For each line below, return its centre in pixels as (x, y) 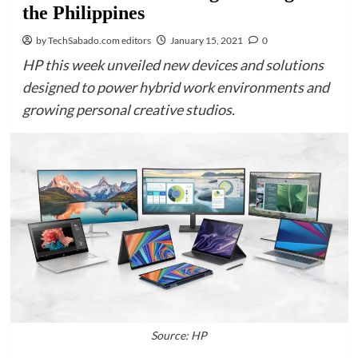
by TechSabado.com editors (93, 40)
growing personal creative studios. (128, 109)
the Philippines (83, 13)
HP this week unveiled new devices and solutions (173, 65)
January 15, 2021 (206, 40)
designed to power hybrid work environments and (175, 87)
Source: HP (179, 335)
